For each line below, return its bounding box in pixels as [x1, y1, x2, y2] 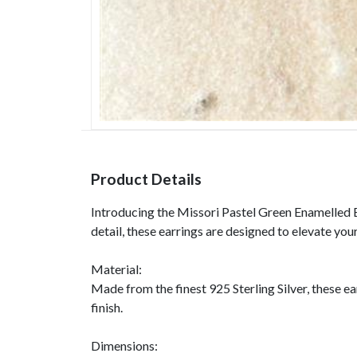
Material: [91, 261, 142, 277]
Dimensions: [91, 337, 158, 353]
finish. [91, 299, 123, 315]
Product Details [91, 169, 202, 188]
